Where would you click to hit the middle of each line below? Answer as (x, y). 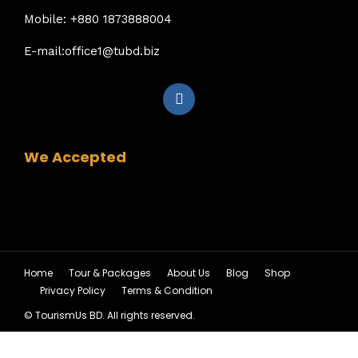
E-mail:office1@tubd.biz (92, 51)
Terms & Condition (167, 290)
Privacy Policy (73, 290)
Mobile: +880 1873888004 (98, 19)
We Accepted (75, 157)
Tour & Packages (110, 273)
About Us (189, 273)
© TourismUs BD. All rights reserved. (109, 315)
